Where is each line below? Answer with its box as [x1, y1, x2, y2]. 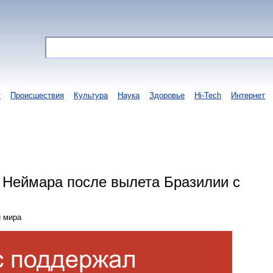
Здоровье [149, 91, 185, 100]
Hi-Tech [194, 91, 221, 100]
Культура [74, 91, 108, 100]
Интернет [231, 91, 265, 100]
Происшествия [10, 91, 64, 100]
